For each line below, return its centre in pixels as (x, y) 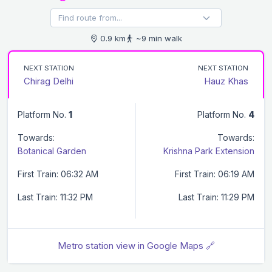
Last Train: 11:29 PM (216, 197)
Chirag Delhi (49, 81)
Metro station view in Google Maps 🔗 (136, 245)
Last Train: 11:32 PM (55, 197)
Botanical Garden (52, 151)
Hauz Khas (226, 81)
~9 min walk (158, 38)
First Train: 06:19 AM (215, 174)
